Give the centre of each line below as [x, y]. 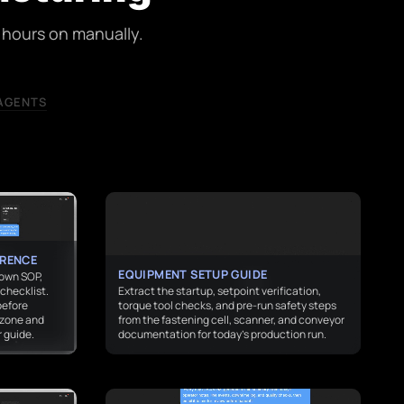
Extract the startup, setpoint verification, [220, 290]
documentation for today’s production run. [223, 334]
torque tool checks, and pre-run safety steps [228, 305]
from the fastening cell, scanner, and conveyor [232, 319]
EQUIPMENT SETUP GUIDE [193, 274]
